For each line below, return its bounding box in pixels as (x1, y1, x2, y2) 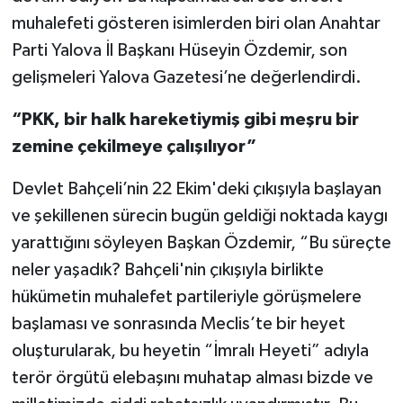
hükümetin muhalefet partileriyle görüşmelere (11, 288, 362, 307)
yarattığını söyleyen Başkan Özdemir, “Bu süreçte (11, 234, 391, 253)
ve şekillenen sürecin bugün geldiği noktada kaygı (11, 207, 388, 226)
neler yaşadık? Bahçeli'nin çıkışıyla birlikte (11, 261, 324, 280)
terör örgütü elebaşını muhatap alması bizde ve (11, 369, 373, 388)
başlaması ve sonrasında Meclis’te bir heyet (11, 315, 345, 334)
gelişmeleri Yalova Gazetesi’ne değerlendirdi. (11, 68, 362, 87)
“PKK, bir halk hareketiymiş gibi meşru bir (11, 111, 359, 130)
